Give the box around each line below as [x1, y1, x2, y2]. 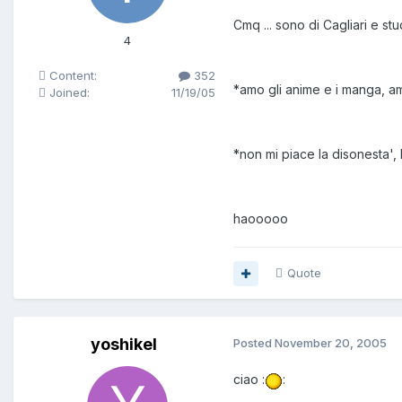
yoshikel [90, 335, 157, 354]
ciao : [233, 371, 265, 388]
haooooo [233, 211, 288, 227]
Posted [233, 336, 275, 351]
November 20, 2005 [275, 336, 387, 351]
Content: [46, 68, 97, 83]
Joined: [46, 85, 90, 100]
